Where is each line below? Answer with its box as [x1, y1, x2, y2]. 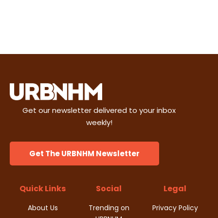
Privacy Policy [152, 203, 198, 213]
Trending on [88, 203, 129, 213]
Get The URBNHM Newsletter [29, 148, 140, 159]
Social [96, 183, 122, 195]
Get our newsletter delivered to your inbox [22, 105, 176, 115]
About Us [27, 203, 58, 213]
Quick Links [19, 183, 66, 195]
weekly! [86, 117, 112, 127]
